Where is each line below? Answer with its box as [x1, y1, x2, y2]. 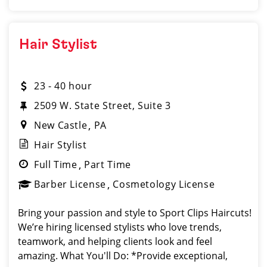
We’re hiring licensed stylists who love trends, [18, 221, 222, 234]
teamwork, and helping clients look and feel [18, 235, 212, 248]
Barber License [34, 178, 106, 191]
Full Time [34, 158, 77, 171]
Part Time [84, 158, 131, 171]
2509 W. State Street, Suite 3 [34, 99, 171, 112]
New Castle [34, 119, 88, 132]
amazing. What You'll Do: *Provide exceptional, [18, 249, 228, 262]
